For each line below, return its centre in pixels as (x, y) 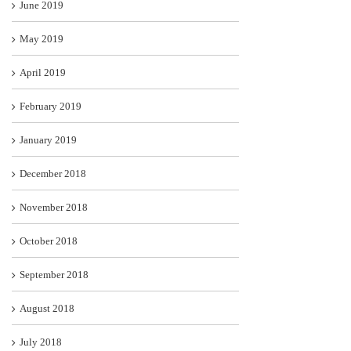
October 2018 (49, 241)
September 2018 (54, 275)
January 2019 (48, 140)
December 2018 (53, 174)
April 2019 (43, 73)
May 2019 (42, 39)
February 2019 (51, 107)
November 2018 (54, 208)
